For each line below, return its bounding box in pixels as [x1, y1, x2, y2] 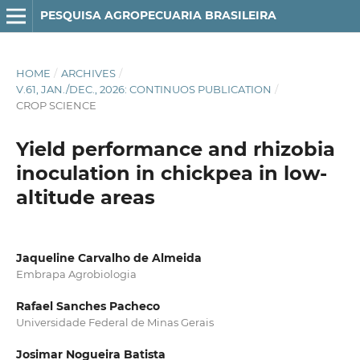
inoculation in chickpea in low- [15, 161, 327, 185]
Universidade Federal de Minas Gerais [15, 316, 214, 329]
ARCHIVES [60, 66, 116, 80]
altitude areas [15, 185, 155, 209]
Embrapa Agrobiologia [15, 267, 137, 280]
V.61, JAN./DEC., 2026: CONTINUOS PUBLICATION [15, 82, 272, 96]
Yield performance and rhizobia [15, 137, 335, 161]
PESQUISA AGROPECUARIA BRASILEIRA [39, 8, 276, 22]
